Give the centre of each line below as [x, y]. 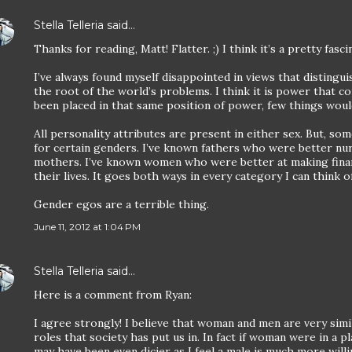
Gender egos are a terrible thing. [121, 204]
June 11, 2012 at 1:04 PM [87, 226]
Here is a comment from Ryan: [113, 294]
